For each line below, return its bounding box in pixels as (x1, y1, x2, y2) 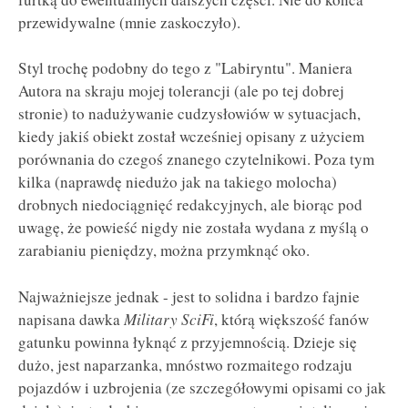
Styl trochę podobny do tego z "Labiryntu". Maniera (18, 57, 352, 79)
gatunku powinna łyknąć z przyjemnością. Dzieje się (18, 331, 357, 353)
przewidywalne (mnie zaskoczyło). (18, 11, 240, 33)
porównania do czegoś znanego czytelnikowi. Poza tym (18, 148, 374, 170)
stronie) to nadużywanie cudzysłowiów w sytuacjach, (18, 103, 361, 125)
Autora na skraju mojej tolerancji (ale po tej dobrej (18, 80, 344, 102)
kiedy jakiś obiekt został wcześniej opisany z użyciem (18, 126, 364, 148)
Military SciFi (124, 309, 214, 331)
